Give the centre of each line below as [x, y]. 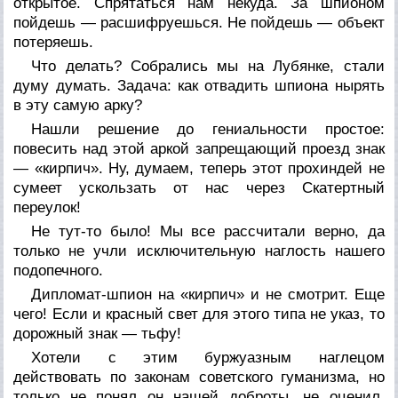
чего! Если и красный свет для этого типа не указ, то [199, 314]
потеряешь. [54, 42]
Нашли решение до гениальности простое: [208, 129]
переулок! [48, 207]
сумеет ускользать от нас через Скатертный [199, 187]
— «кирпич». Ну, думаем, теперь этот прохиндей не [199, 168]
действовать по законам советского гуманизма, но [199, 377]
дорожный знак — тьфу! [98, 333]
